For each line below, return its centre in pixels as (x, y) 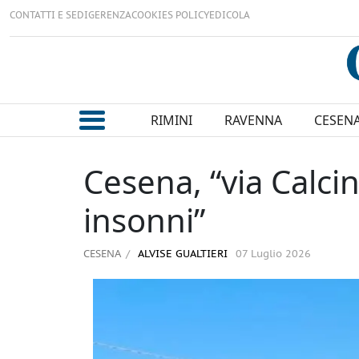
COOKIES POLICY (170, 16)
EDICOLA (230, 16)
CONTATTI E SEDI (49, 16)
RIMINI (171, 121)
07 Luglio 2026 (273, 255)
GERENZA (110, 16)
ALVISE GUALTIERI (181, 255)
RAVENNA (253, 121)
